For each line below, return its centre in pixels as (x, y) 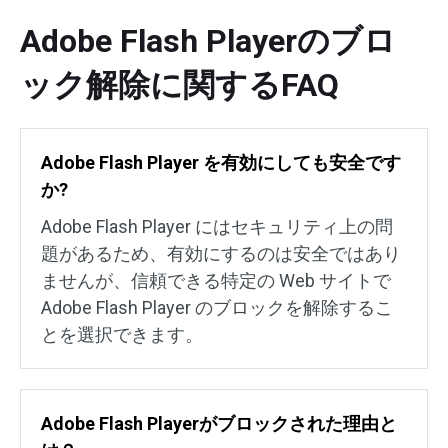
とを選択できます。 (122, 335)
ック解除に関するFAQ (179, 85)
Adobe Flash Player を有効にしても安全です (221, 163)
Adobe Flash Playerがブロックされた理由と (219, 424)
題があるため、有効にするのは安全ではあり (221, 254)
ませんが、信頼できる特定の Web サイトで (216, 281)
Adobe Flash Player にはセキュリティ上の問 (217, 227)
